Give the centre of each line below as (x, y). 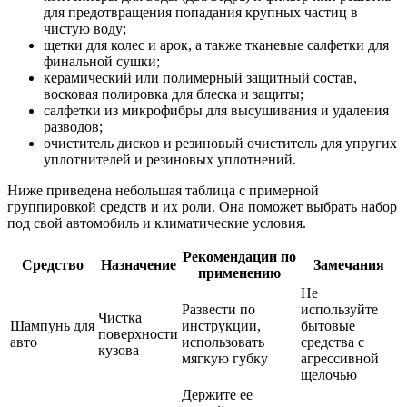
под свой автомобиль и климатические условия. (157, 223)
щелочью (329, 374)
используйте (339, 309)
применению (239, 273)
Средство (52, 264)
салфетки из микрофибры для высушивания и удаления (216, 110)
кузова (119, 350)
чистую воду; (85, 28)
